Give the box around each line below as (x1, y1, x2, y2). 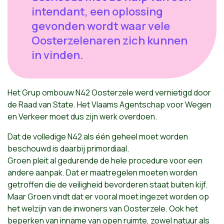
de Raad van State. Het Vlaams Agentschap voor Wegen (7, 98, 211, 110)
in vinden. (31, 47, 83, 62)
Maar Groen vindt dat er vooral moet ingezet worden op (7, 190, 209, 202)
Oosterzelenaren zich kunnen (31, 32, 187, 48)
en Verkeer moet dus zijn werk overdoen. (7, 110, 157, 122)
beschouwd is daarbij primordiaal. (7, 142, 129, 154)
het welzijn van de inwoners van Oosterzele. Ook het (7, 202, 198, 214)
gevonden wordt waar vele (31, 18, 170, 33)
